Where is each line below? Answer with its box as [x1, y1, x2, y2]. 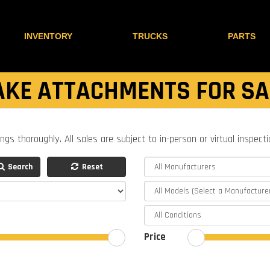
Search [6, 161, 33, 172]
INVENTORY [24, 31, 72, 41]
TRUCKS [133, 31, 168, 41]
